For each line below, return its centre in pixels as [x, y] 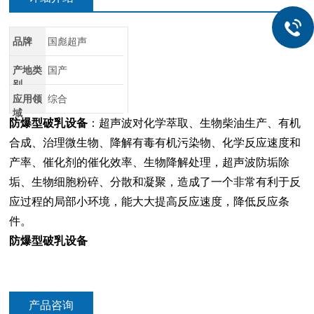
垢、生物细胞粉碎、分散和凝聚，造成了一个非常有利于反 [155, 182]
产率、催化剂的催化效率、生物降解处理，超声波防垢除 [150, 162]
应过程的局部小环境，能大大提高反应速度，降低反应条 [150, 202]
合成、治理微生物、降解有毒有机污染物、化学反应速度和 [155, 143]
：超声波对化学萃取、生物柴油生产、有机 [194, 123]
